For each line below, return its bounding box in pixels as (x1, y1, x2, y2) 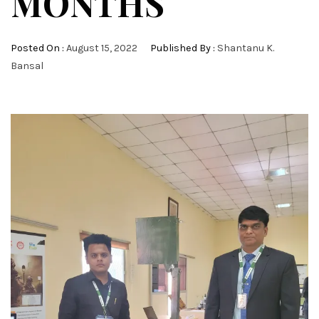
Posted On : (11, 42, 66, 54)
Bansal (11, 60, 43, 72)
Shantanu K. (217, 42, 274, 54)
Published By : (148, 42, 217, 54)
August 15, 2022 (66, 42, 137, 54)
